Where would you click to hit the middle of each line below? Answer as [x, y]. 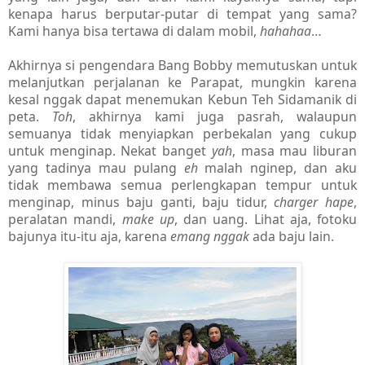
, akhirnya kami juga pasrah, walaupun [215, 117]
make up [148, 220]
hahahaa [286, 31]
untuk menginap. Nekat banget [110, 151]
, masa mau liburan [295, 151]
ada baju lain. [292, 237]
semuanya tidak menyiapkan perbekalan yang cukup [182, 134]
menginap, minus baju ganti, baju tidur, [141, 202]
